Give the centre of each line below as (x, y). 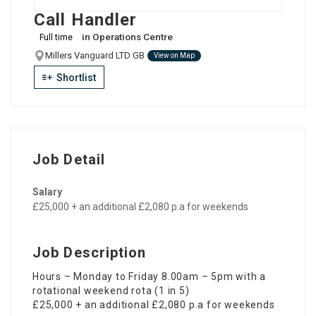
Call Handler (86, 19)
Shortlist (75, 77)
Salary (48, 192)
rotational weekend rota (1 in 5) (111, 290)
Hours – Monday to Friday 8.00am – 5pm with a (150, 276)
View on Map (174, 55)
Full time (56, 37)
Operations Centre (133, 37)
